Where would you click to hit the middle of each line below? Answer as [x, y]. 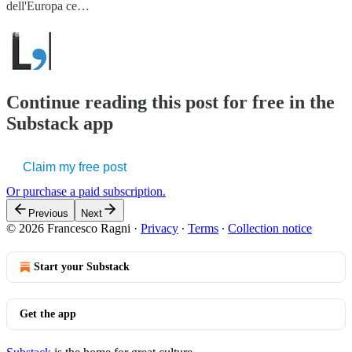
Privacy [159, 228]
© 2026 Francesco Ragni [68, 228]
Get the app [48, 313]
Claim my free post [75, 167]
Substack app [60, 123]
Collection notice [270, 228]
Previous [48, 213]
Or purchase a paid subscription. [86, 191]
